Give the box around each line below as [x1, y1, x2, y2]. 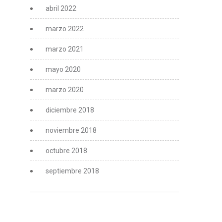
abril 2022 [46, 4, 76, 12]
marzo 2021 [46, 45, 84, 53]
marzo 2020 [46, 85, 84, 94]
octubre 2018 [46, 146, 87, 155]
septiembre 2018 [46, 166, 99, 175]
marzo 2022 [46, 24, 84, 33]
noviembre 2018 [46, 126, 97, 134]
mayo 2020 [46, 65, 81, 73]
